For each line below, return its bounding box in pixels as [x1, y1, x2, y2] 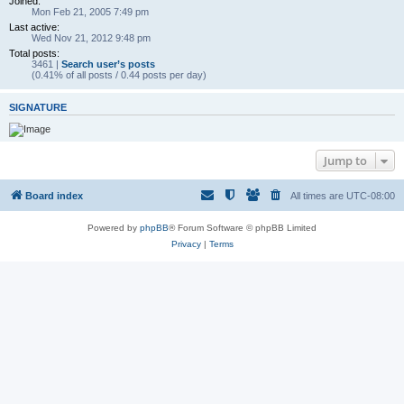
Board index [25, 189, 83, 201]
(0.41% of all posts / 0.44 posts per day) [32, 69, 207, 80]
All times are [290, 189, 346, 201]
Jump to [324, 151, 367, 169]
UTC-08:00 [346, 189, 395, 201]
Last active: [9, 22, 60, 32]
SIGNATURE [9, 102, 67, 114]
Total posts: [9, 48, 60, 59]
